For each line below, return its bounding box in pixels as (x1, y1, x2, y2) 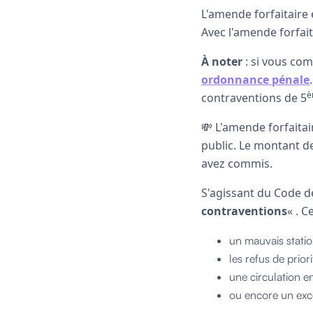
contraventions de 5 (201, 89, 307, 105)
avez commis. (201, 155, 272, 171)
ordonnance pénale (201, 71, 310, 87)
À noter (201, 53, 242, 69)
